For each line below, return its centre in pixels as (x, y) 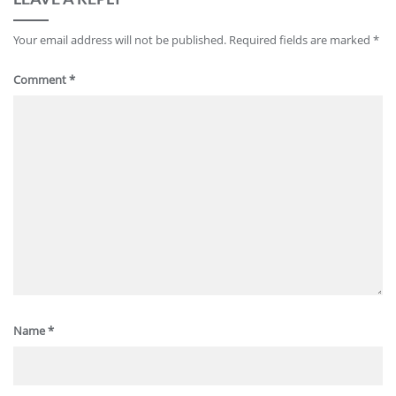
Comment (41, 80)
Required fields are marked (301, 40)
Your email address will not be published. (120, 40)
